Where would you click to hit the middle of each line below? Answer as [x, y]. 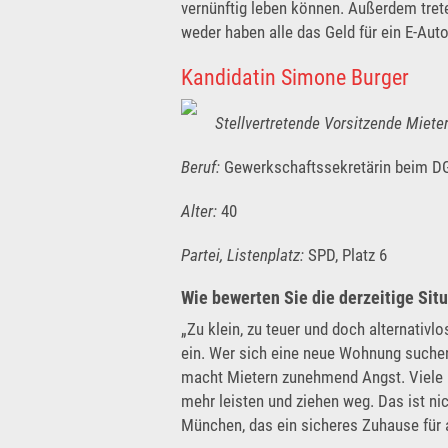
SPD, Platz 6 [345, 254]
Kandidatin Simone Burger [295, 77]
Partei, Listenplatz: [242, 254]
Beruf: [200, 166]
